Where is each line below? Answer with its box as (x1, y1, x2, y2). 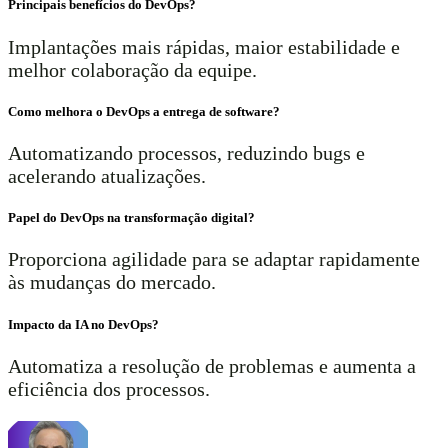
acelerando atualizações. (8, 164, 206, 187)
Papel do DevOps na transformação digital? (8, 210, 255, 226)
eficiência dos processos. (8, 377, 210, 400)
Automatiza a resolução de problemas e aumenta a (8, 354, 416, 377)
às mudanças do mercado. (8, 271, 216, 294)
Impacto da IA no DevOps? (8, 316, 159, 332)
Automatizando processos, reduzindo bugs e (8, 141, 365, 164)
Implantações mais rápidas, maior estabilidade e (8, 35, 400, 58)
